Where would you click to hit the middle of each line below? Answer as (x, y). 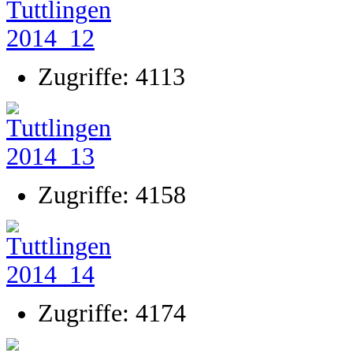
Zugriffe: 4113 (111, 77)
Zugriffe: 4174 (112, 313)
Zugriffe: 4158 (112, 195)
